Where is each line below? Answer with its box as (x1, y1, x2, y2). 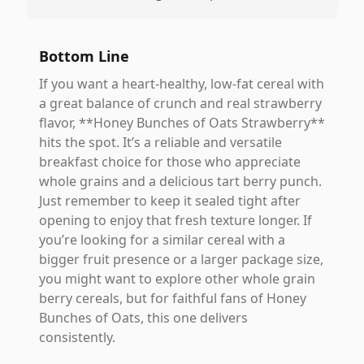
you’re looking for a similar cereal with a (39, 231, 285, 249)
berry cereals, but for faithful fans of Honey (39, 289, 306, 307)
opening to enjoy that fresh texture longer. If (39, 211, 312, 229)
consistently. (39, 328, 115, 346)
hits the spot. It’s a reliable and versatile (39, 133, 282, 151)
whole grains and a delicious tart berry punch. (39, 172, 322, 190)
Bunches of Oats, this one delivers (39, 309, 248, 327)
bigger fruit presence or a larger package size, (39, 250, 323, 268)
